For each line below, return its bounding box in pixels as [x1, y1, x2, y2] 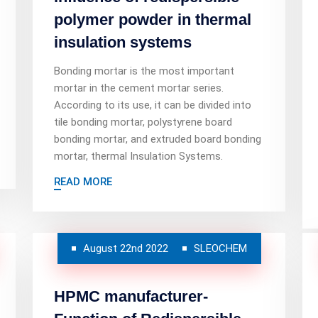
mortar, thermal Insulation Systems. [54, 150, 223, 163]
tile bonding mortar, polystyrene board [54, 116, 232, 128]
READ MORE [54, 175, 112, 188]
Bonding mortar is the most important [54, 65, 234, 77]
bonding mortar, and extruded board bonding [54, 133, 261, 146]
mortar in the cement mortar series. [54, 82, 224, 94]
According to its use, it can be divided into [54, 99, 251, 111]
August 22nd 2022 [82, 242, 168, 255]
